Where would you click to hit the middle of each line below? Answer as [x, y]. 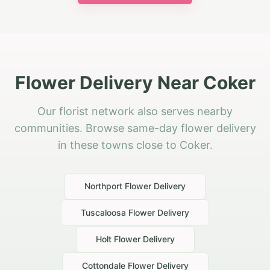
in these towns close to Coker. [135, 145]
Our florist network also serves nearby [135, 111]
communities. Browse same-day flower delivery [135, 128]
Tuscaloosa [103, 213]
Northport [103, 186]
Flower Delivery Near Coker [135, 83]
